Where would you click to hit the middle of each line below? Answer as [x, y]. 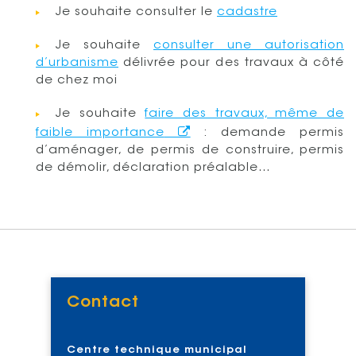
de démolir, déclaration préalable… [153, 168]
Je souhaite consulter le [136, 12]
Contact [103, 302]
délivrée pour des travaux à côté [231, 63]
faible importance [100, 133]
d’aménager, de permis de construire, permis [190, 150]
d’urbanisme [77, 63]
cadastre [247, 12]
